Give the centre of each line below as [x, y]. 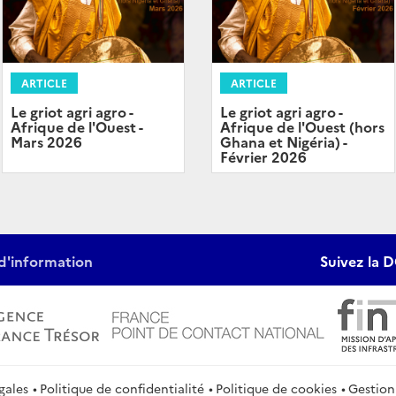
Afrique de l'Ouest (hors [302, 127]
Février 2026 [263, 157]
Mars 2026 [46, 142]
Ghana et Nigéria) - [283, 142]
